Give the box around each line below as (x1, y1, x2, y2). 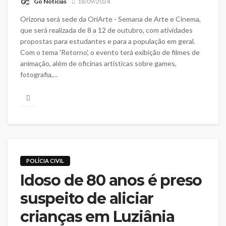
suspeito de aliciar (20, 189, 154, 208)
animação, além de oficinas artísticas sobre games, (20, 59, 177, 68)
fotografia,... (20, 70, 58, 79)
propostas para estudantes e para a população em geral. (20, 36, 195, 45)
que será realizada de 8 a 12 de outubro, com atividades (20, 25, 193, 34)
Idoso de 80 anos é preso (20, 171, 202, 190)
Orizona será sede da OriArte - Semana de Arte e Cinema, (20, 14, 201, 23)
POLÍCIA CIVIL (26, 157, 64, 164)
